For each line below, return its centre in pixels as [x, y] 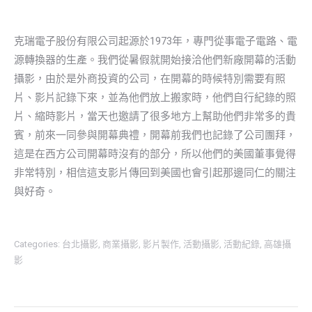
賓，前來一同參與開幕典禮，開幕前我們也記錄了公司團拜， [155, 135]
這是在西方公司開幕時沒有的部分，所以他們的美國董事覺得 [155, 154]
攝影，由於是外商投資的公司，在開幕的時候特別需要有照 [150, 78]
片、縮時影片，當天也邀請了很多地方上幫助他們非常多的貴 [155, 116]
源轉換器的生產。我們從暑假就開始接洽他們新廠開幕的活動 [155, 60]
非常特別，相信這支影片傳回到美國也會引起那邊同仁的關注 [155, 172]
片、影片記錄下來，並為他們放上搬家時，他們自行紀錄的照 [155, 97]
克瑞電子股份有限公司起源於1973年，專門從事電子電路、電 [156, 41]
